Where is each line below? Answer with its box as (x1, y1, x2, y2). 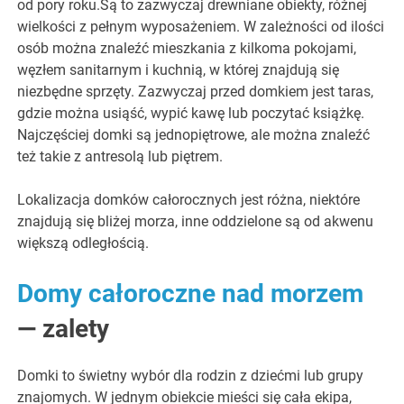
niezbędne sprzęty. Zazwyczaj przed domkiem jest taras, (17, 83, 374, 101)
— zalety (17, 314, 110, 344)
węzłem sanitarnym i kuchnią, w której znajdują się (17, 61, 340, 79)
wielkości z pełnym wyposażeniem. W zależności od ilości (17, 18, 385, 36)
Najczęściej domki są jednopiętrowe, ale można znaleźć (17, 126, 371, 144)
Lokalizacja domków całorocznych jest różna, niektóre (17, 191, 361, 209)
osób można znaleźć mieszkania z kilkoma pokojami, (17, 40, 357, 58)
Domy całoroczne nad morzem (17, 279, 364, 309)
